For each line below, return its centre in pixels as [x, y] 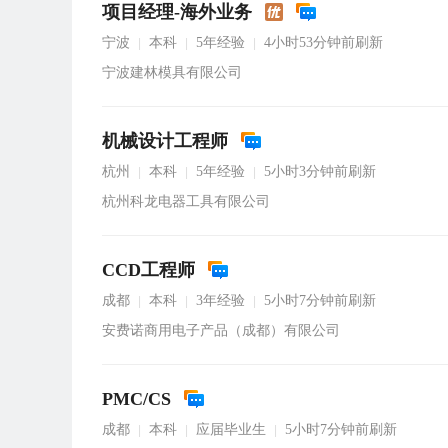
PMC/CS [136, 399]
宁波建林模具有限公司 [172, 72]
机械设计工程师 [165, 141]
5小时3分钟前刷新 [320, 171]
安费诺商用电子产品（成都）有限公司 [221, 330]
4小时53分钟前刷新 [323, 42]
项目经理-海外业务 [177, 12]
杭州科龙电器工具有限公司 [186, 201]
